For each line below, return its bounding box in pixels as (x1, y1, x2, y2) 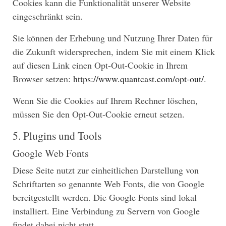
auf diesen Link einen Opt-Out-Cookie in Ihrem (13, 59, 188, 72)
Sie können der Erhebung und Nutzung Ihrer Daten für (13, 32, 212, 44)
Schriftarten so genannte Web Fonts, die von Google (13, 177, 204, 190)
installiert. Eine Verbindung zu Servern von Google (13, 204, 200, 217)
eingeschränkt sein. (13, 10, 83, 23)
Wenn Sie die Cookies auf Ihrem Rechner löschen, (13, 94, 198, 107)
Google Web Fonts (13, 146, 89, 160)
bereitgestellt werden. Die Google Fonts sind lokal (13, 191, 197, 203)
